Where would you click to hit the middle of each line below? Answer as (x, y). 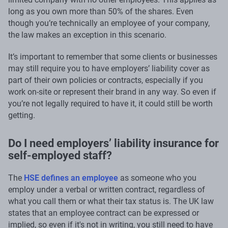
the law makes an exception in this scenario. (87, 35)
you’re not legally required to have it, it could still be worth (110, 103)
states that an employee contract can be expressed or (104, 213)
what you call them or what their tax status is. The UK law (111, 201)
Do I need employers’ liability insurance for (113, 143)
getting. (22, 115)
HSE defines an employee (71, 178)
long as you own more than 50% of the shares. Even (101, 11)
